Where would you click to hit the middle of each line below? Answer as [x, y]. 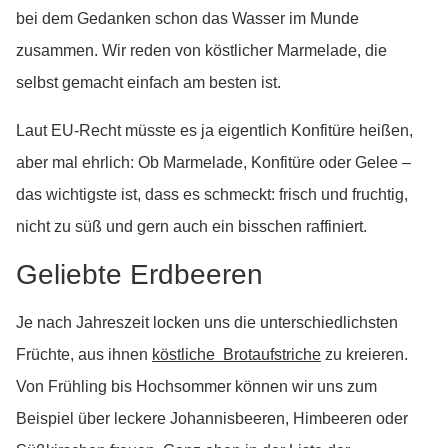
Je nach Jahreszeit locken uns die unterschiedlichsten [207, 322]
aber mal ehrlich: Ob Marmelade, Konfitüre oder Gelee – [213, 162]
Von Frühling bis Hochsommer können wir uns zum [196, 386]
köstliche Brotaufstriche [236, 354]
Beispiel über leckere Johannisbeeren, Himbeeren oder [212, 418]
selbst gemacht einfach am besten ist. [148, 82]
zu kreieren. [364, 354]
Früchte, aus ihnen [84, 354]
